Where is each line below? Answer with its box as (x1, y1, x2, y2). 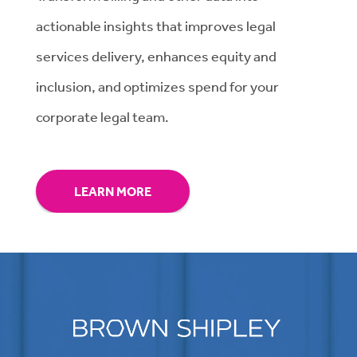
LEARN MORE (74, 183, 151, 200)
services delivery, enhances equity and (36, 47, 277, 65)
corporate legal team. (36, 108, 169, 126)
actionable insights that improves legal (36, 17, 276, 35)
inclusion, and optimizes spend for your (36, 77, 279, 96)
